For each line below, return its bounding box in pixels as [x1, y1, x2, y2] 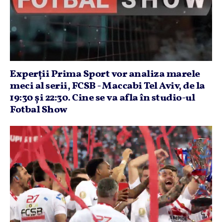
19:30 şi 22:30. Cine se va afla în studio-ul [10, 91, 195, 105]
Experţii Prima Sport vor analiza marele [10, 67, 200, 81]
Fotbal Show [10, 103, 67, 117]
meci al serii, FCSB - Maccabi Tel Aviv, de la [10, 79, 205, 93]
